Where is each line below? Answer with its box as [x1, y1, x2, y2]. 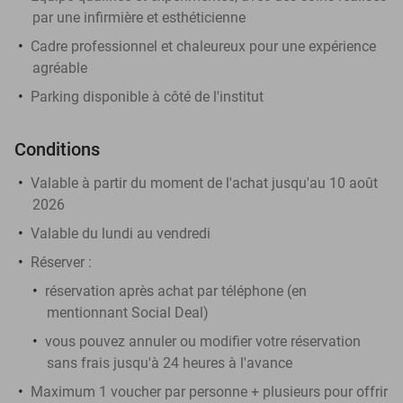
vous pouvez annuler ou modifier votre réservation [45, 332, 361, 350]
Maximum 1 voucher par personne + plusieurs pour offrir [31, 382, 388, 400]
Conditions [14, 138, 100, 160]
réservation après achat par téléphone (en [45, 282, 307, 300]
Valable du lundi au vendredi [31, 224, 210, 242]
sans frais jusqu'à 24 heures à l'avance [47, 354, 292, 372]
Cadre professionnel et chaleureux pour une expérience [31, 37, 376, 55]
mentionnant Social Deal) [47, 303, 209, 321]
